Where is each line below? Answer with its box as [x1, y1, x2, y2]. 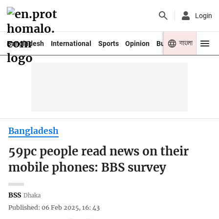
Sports [98, 39, 119, 47]
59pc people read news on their [8, 144, 189, 159]
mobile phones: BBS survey [8, 160, 167, 175]
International [50, 39, 91, 47]
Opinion [125, 39, 150, 47]
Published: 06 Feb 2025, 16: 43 [8, 204, 100, 212]
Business [156, 39, 185, 47]
